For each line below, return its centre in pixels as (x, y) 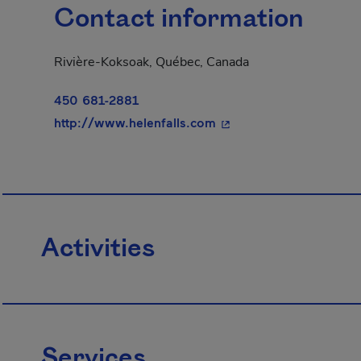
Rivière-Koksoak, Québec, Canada (151, 62)
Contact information (179, 19)
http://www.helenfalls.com (135, 122)
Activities (98, 249)
